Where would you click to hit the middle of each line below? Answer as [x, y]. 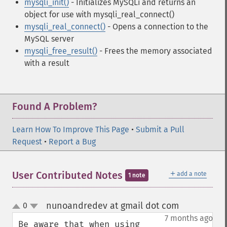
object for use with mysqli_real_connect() [99, 14]
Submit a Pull [160, 129]
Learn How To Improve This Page [71, 129]
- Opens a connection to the [157, 27]
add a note [192, 174]
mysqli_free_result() [61, 51]
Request [27, 142]
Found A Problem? [54, 106]
